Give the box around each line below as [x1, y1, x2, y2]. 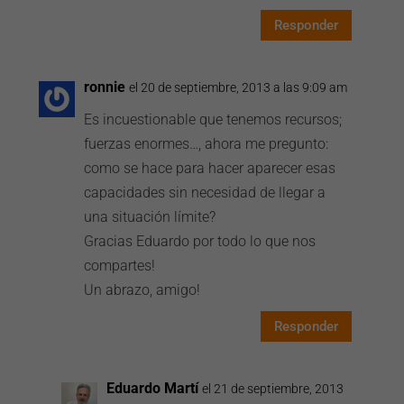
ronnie [84, 78, 126, 96]
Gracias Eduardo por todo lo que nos [84, 233, 317, 250]
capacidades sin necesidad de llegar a [84, 184, 326, 201]
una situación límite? [84, 208, 216, 225]
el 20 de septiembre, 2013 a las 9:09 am [129, 80, 348, 95]
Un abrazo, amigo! [84, 281, 201, 298]
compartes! [84, 257, 156, 274]
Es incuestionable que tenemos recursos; [84, 111, 343, 128]
